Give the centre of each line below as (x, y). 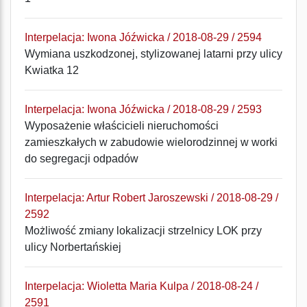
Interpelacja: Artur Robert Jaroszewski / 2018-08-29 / (151, 198)
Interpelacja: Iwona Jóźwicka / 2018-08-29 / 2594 (143, 37)
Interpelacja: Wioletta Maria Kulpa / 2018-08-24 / (142, 286)
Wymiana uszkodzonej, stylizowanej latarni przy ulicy (153, 54)
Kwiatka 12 (52, 70)
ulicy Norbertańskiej (73, 247)
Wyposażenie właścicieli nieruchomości (122, 126)
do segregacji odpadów (82, 159)
